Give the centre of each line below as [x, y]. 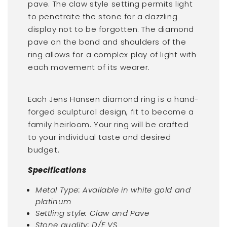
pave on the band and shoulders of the [107, 42]
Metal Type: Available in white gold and [113, 190]
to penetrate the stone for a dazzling [103, 16]
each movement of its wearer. [89, 67]
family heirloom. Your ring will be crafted [108, 124]
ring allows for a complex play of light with [112, 54]
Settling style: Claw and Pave [92, 213]
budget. [44, 149]
